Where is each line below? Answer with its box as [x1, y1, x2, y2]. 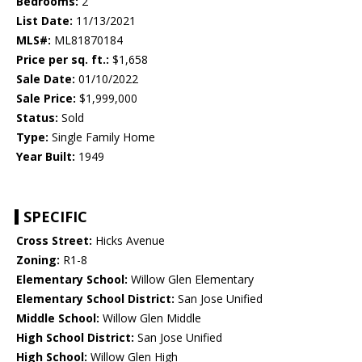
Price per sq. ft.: [16, 52, 109, 68]
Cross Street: [16, 233, 92, 249]
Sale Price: [16, 90, 76, 107]
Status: [16, 110, 58, 126]
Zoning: [16, 252, 60, 268]
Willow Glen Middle [99, 310, 201, 326]
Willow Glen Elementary [128, 271, 254, 288]
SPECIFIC [23, 207, 87, 227]
